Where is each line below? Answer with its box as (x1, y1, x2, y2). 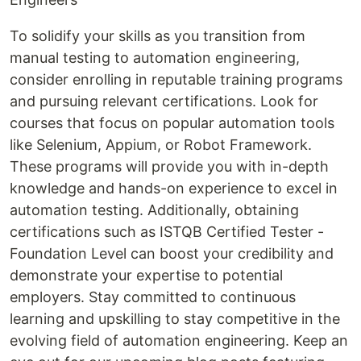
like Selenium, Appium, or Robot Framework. (10, 136, 312, 154)
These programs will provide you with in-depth (10, 158, 329, 176)
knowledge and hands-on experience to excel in (10, 180, 338, 197)
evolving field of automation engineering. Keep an (10, 332, 348, 350)
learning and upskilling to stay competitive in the (10, 310, 340, 328)
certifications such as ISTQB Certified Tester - (10, 223, 324, 241)
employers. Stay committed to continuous (10, 288, 296, 306)
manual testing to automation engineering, (10, 49, 300, 67)
